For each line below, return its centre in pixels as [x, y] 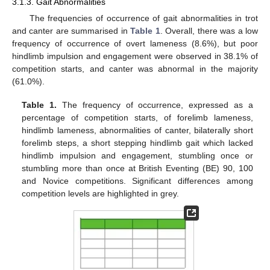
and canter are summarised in [71, 31]
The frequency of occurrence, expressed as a [155, 105]
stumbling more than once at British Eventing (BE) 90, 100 [137, 168]
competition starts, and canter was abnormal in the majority [135, 69]
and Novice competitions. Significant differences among [137, 181]
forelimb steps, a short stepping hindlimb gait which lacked [137, 143]
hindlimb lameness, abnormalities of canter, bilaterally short [137, 130]
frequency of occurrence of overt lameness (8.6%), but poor [135, 44]
